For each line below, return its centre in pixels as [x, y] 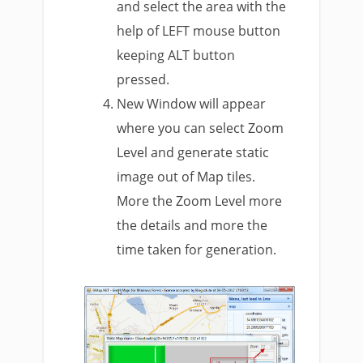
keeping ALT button [176, 56]
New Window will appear [192, 104]
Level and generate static [193, 153]
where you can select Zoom [201, 128]
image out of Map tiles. [186, 177]
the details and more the [192, 226]
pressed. [143, 80]
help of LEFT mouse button [199, 31]
